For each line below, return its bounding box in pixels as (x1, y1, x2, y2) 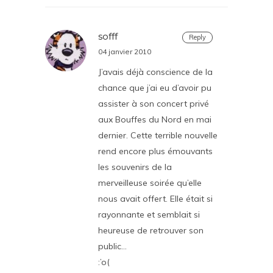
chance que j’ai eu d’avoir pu (98, 82, 211, 93)
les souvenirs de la (98, 161, 172, 172)
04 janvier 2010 (98, 47, 151, 56)
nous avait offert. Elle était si (98, 193, 213, 204)
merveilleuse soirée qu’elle (98, 177, 202, 188)
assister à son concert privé (98, 98, 209, 109)
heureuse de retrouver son (98, 225, 204, 236)
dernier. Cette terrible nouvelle (98, 130, 218, 141)
